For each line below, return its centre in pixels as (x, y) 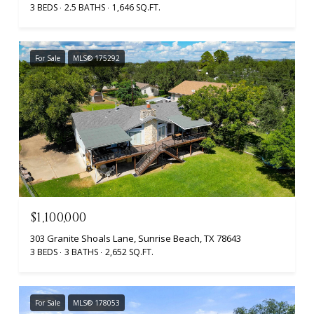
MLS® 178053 (96, 302)
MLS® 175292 (96, 59)
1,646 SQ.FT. (136, 8)
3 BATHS (81, 252)
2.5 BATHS (85, 8)
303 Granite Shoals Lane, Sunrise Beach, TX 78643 (136, 238)
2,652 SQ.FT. (129, 252)
